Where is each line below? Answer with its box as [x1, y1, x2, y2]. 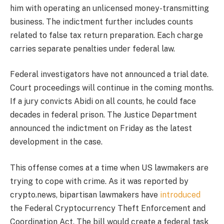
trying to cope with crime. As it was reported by [10, 176, 188, 186]
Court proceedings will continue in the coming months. [10, 83, 213, 93]
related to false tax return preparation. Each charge [10, 30, 203, 40]
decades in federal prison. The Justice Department [10, 110, 197, 120]
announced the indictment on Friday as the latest [10, 123, 192, 133]
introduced [160, 189, 200, 199]
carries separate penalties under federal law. [10, 43, 177, 53]
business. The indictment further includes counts [10, 16, 193, 26]
